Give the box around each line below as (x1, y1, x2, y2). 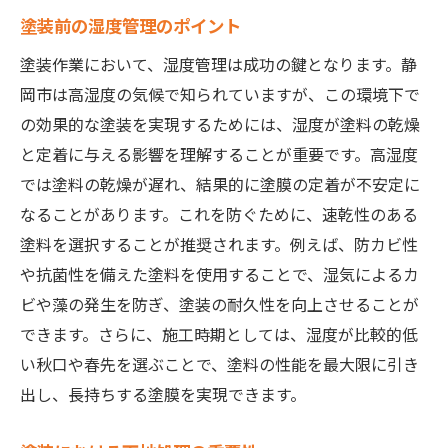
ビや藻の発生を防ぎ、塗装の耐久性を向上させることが (20, 292, 419, 317)
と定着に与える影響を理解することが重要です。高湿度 (20, 142, 418, 167)
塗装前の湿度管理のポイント (20, 13, 241, 39)
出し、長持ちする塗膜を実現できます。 (20, 382, 306, 407)
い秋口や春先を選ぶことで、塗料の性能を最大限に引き (20, 352, 419, 377)
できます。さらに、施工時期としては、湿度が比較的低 (20, 322, 418, 347)
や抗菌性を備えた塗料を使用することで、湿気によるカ (20, 262, 419, 287)
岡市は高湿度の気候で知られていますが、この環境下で (20, 82, 420, 107)
